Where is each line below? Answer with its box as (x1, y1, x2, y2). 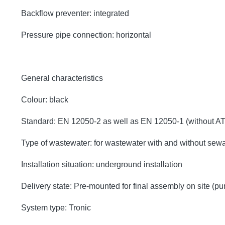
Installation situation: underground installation (21, 160, 182, 169)
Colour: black (21, 95, 68, 104)
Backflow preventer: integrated (21, 9, 129, 18)
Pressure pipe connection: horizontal (21, 30, 151, 39)
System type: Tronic (21, 203, 91, 212)
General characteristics (21, 73, 103, 82)
